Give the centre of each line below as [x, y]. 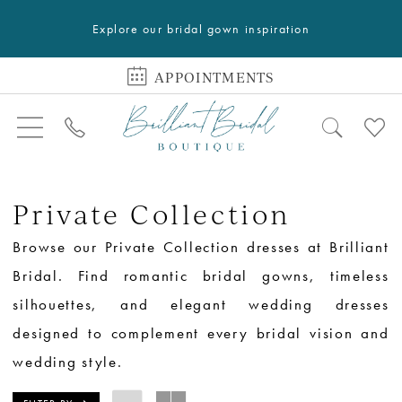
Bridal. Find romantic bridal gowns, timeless [201, 275]
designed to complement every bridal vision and [201, 333]
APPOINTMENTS [214, 77]
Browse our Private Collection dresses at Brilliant [201, 247]
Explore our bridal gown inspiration [201, 28]
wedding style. [68, 362]
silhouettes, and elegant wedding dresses [201, 304]
